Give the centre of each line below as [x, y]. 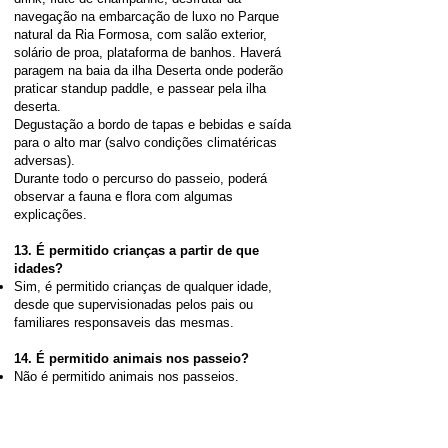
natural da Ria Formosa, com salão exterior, [140, 34]
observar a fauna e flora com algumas [123, 196]
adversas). [44, 160]
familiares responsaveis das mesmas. [124, 322]
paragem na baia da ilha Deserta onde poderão [148, 70]
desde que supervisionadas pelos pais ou [133, 304]
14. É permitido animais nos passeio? [131, 358]
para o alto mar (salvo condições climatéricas [145, 142]
